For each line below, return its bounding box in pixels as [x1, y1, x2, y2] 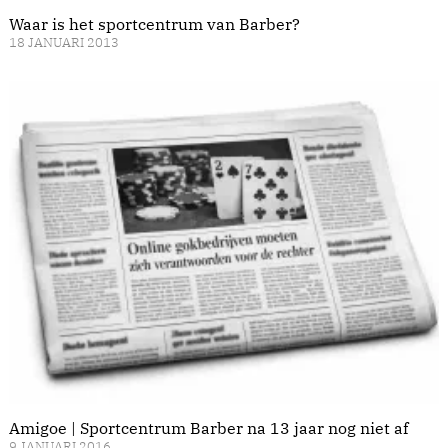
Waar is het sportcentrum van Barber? [9, 14, 300, 35]
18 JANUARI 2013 [9, 34, 119, 52]
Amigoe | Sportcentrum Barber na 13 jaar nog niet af [9, 417, 408, 438]
